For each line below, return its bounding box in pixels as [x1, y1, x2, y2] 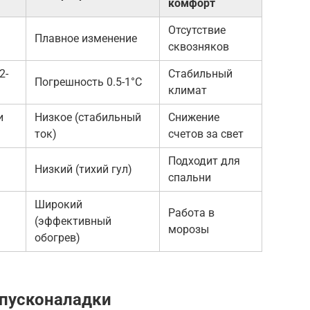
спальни [168, 170, 211, 184]
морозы [168, 222, 209, 236]
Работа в [168, 206, 215, 219]
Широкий [35, 197, 82, 211]
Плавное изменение [35, 31, 137, 45]
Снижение [168, 110, 219, 124]
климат [168, 83, 207, 97]
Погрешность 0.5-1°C [35, 75, 142, 89]
